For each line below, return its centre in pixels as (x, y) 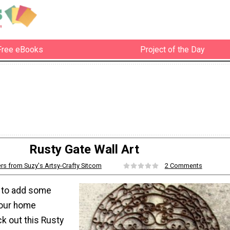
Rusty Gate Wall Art (84, 150)
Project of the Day (172, 49)
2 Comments (183, 166)
